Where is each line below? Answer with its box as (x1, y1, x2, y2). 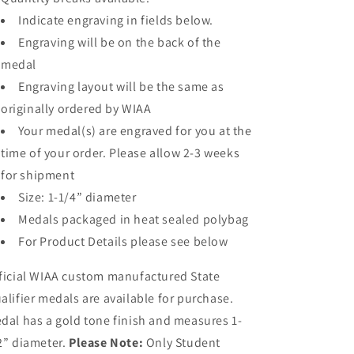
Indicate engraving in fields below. (18, 12, 213, 28)
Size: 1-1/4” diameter (18, 189, 137, 205)
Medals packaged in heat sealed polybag (18, 211, 249, 228)
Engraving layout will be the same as (18, 78, 224, 95)
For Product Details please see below (18, 233, 228, 250)
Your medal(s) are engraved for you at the (18, 122, 252, 139)
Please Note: (69, 334, 144, 351)
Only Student (143, 334, 221, 351)
